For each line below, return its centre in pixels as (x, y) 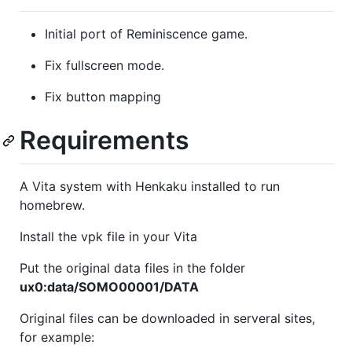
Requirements (104, 140)
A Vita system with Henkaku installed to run (150, 187)
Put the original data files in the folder (132, 268)
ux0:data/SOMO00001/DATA (109, 287)
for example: (57, 337)
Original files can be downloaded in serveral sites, (167, 319)
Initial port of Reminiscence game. (146, 33)
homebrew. (52, 205)
